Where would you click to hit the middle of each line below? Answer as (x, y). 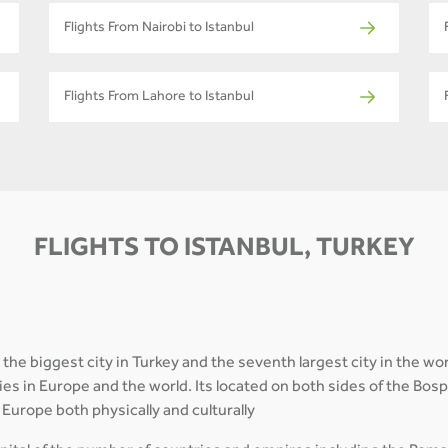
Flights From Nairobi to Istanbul (159, 29)
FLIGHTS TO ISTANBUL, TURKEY (224, 251)
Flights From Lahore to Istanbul (159, 98)
